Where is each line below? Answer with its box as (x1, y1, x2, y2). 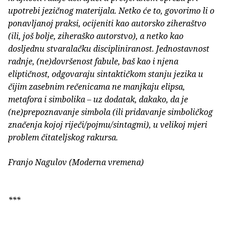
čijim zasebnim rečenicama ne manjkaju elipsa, (8, 81, 185, 93)
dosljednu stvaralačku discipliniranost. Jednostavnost (8, 43, 209, 55)
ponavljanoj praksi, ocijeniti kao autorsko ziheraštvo (8, 18, 206, 29)
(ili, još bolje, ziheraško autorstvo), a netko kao (8, 30, 183, 42)
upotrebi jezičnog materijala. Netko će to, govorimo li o (8, 5, 214, 17)
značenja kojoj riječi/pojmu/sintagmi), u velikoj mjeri (8, 119, 207, 131)
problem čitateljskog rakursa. (8, 132, 118, 143)
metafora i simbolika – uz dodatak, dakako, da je (8, 94, 188, 105)
